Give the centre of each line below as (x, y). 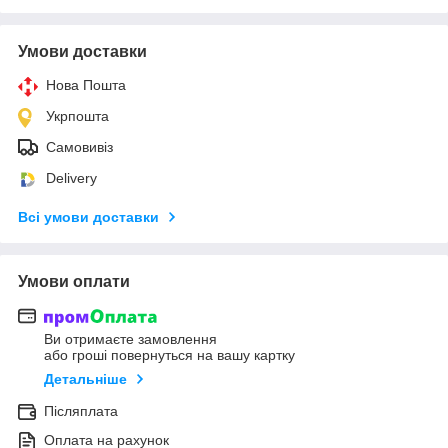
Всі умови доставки (88, 216)
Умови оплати (74, 281)
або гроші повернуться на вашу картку (169, 355)
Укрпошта (77, 115)
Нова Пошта (86, 84)
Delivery (71, 177)
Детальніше (85, 379)
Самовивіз (79, 146)
